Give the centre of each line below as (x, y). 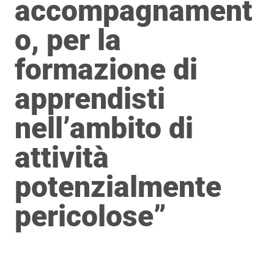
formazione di (106, 70)
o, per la (68, 40)
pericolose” (91, 217)
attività (62, 158)
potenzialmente (118, 187)
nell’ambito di (104, 128)
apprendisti (90, 99)
